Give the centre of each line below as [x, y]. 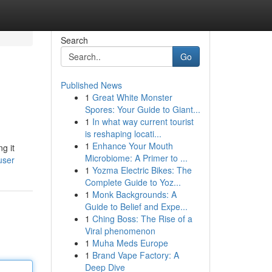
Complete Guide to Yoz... [133, 182]
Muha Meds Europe [130, 243]
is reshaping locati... [123, 134]
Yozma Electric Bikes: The [142, 170]
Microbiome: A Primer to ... [136, 158]
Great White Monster [132, 97]
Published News [91, 85]
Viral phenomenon [120, 231]
